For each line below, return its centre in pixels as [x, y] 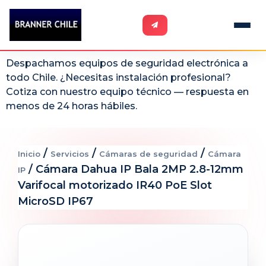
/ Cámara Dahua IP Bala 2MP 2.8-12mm [134, 170]
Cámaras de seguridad [148, 154]
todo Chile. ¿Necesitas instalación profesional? [118, 77]
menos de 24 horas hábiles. [72, 106]
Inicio [29, 154]
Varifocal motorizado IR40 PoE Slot [115, 186]
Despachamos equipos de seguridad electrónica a [127, 63]
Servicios [70, 154]
